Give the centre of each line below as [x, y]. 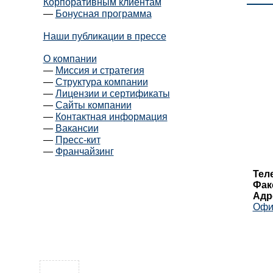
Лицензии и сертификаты [112, 94]
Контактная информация [111, 117]
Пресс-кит [78, 140]
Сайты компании [93, 105]
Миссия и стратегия [100, 70]
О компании [70, 59]
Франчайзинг [84, 151]
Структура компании [101, 82]
